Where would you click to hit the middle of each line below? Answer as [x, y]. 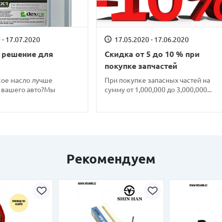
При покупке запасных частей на [158, 80]
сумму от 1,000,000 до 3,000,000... [158, 89]
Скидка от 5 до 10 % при [152, 54]
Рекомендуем [111, 159]
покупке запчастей [141, 66]
